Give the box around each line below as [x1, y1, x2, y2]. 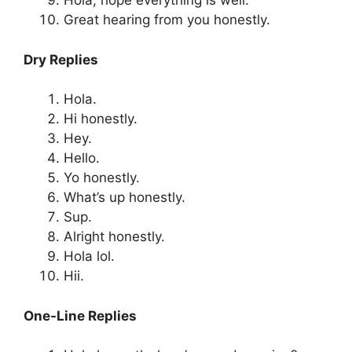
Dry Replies [24, 51, 98, 68]
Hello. [64, 150, 100, 167]
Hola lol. [64, 248, 115, 265]
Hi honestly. [64, 111, 137, 127]
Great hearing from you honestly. [64, 12, 270, 28]
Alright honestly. [64, 229, 165, 245]
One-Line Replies [24, 307, 137, 324]
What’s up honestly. [64, 189, 185, 206]
